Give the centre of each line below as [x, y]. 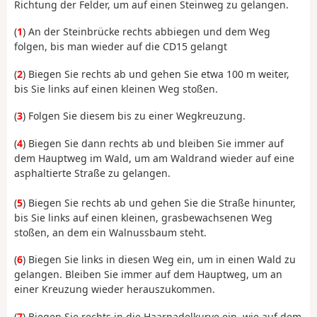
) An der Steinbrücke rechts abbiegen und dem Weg [146, 32]
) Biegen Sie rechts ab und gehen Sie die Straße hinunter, [159, 202]
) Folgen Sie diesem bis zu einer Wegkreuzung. [134, 116]
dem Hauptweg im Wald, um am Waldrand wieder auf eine [154, 158]
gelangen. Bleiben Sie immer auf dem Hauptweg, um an [148, 275]
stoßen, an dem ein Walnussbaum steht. [110, 232]
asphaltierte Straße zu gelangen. [92, 173]
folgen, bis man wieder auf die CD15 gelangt [121, 47]
